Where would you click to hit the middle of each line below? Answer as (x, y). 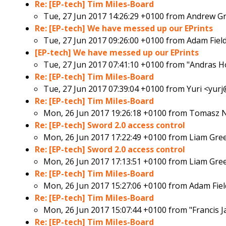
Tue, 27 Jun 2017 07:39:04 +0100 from (115, 89)
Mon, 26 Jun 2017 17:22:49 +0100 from (117, 137)
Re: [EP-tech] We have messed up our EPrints (124, 29)
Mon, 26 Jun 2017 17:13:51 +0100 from (117, 162)
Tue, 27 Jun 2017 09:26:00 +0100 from (115, 41)
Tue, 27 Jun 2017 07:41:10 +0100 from (115, 65)
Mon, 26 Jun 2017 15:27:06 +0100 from (117, 186)
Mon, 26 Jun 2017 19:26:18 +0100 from (117, 113)
